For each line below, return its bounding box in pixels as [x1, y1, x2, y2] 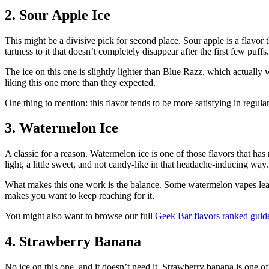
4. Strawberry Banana [5, 234, 141, 250]
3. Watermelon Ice [5, 120, 118, 136]
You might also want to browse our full [5, 211, 155, 222]
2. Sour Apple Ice [5, 7, 110, 23]
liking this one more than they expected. [5, 77, 156, 88]
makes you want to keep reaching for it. [5, 190, 154, 201]
